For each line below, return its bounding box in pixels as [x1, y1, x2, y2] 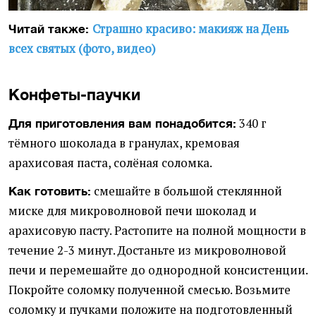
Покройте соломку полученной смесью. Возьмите [8, 282, 291, 298]
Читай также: [8, 22, 92, 37]
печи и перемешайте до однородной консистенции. [8, 262, 308, 279]
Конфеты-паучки [8, 85, 140, 104]
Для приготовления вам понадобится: [8, 116, 236, 131]
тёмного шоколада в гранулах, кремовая [8, 135, 240, 152]
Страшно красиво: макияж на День [92, 21, 289, 37]
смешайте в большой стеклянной [91, 183, 282, 200]
